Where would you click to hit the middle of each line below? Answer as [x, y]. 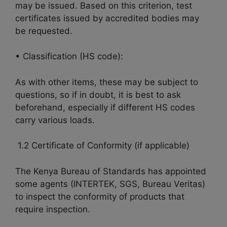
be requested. [44, 31]
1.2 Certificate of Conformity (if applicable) [104, 146]
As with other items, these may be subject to [107, 82]
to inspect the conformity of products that [100, 196]
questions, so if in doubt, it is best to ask [98, 94]
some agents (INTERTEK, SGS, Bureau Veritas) [110, 184]
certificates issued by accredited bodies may [107, 18]
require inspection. [53, 209]
